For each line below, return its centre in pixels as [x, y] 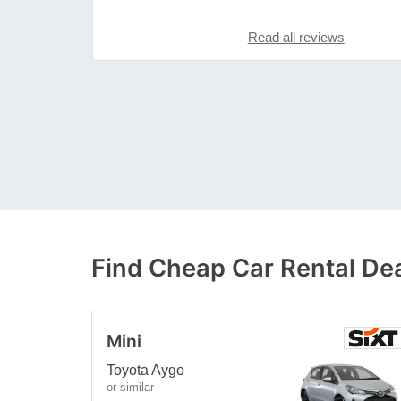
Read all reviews [296, 38]
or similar [130, 387]
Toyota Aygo [145, 370]
